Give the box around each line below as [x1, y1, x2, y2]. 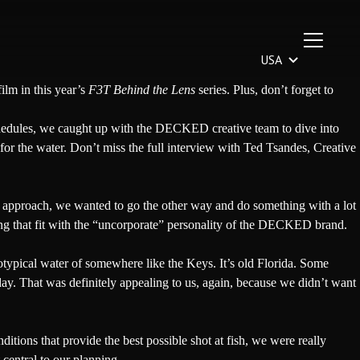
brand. [312, 218, 347, 231]
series [195, 83, 227, 96]
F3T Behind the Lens [88, 83, 195, 96]
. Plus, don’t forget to [227, 83, 333, 96]
